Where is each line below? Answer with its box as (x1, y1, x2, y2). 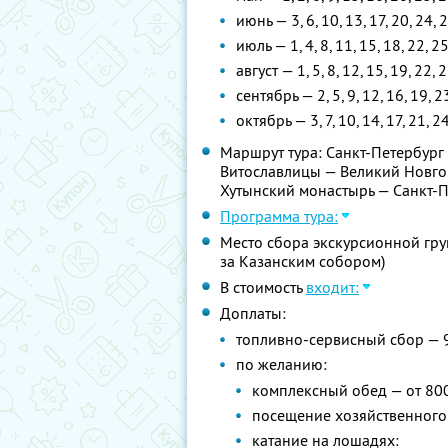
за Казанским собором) (220, 251, 385, 271)
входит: (306, 277, 359, 297)
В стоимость (220, 277, 306, 297)
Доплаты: (220, 303, 286, 323)
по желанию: (236, 354, 327, 374)
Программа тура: (220, 206, 338, 226)
